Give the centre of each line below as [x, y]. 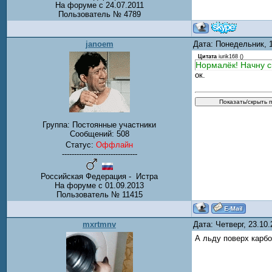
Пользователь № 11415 [99, 195]
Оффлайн [114, 145]
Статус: [81, 145]
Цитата [207, 56]
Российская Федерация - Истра [99, 177]
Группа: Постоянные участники [99, 125]
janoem [99, 44]
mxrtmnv [99, 224]
